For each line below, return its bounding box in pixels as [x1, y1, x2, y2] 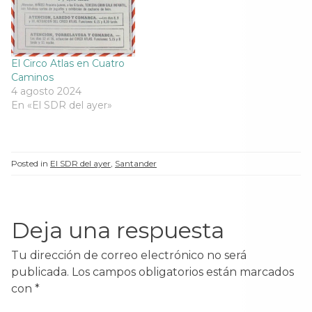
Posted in [11, 158, 50, 169]
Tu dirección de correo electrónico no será [11, 249, 247, 262]
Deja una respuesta [11, 217, 224, 244]
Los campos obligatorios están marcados [72, 265, 294, 279]
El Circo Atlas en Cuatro [11, 57, 125, 70]
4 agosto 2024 [11, 85, 81, 97]
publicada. [11, 265, 69, 279]
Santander [115, 158, 157, 169]
